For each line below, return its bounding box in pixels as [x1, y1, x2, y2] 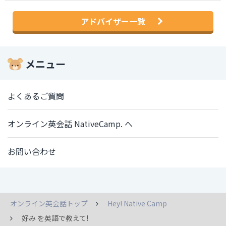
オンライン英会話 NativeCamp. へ [8, 118, 133, 130]
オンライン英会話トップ [10, 198, 88, 209]
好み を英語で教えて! [22, 213, 88, 223]
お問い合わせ [8, 145, 56, 158]
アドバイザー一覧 [81, 15, 145, 28]
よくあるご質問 [8, 90, 64, 102]
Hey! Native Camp [107, 198, 167, 209]
